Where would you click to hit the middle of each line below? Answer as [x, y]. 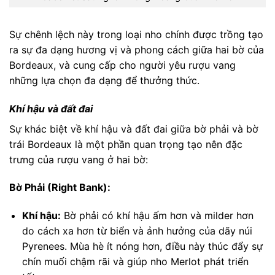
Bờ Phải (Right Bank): [60, 188]
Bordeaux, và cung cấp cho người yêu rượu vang [122, 65]
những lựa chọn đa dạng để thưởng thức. [104, 80]
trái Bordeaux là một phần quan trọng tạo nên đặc [126, 144]
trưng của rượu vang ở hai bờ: [79, 159]
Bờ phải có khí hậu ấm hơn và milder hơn [157, 216]
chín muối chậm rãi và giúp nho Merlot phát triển [135, 262]
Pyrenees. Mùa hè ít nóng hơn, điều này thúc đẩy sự [142, 246]
